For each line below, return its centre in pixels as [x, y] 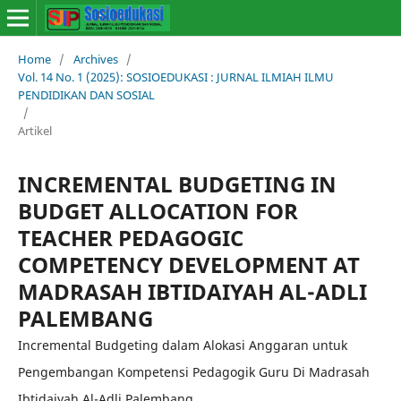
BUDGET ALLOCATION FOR [158, 210]
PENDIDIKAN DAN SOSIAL [86, 94]
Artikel [34, 130]
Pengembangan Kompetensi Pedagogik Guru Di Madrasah [193, 371]
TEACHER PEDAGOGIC [130, 237]
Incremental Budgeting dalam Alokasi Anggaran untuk [182, 345]
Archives [95, 59]
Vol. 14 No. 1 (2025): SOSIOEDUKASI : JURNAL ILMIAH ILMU [175, 77]
